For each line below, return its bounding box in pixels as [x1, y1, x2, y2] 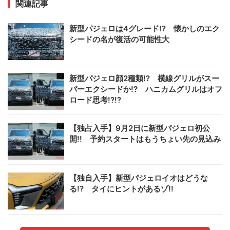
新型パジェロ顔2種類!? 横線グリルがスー [69, 73, 219, 83]
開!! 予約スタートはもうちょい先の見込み [69, 134, 221, 144]
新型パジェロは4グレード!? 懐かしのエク [69, 24, 220, 33]
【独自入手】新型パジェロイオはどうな [69, 173, 208, 183]
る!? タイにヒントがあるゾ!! [69, 184, 174, 194]
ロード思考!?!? [69, 95, 121, 105]
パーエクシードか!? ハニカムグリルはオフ [69, 84, 222, 94]
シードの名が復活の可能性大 [69, 34, 169, 44]
